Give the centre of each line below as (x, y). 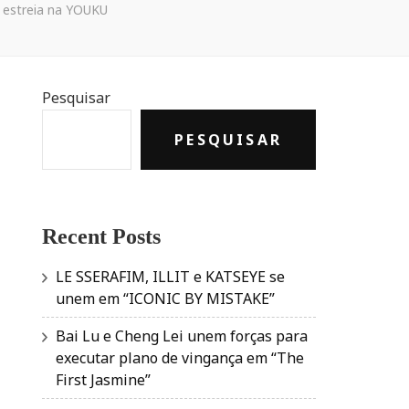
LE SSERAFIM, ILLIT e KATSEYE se (170, 277)
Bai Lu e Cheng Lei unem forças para (182, 336)
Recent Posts (101, 236)
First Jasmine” (103, 380)
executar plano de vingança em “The (180, 358)
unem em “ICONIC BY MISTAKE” (165, 299)
